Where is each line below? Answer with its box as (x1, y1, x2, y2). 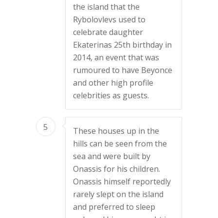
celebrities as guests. (73, 90, 149, 101)
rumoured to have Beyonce (73, 65, 172, 76)
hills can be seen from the (73, 138, 167, 149)
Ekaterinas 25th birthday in (73, 39, 172, 51)
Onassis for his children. (73, 163, 160, 175)
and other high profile (73, 77, 153, 89)
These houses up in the (73, 126, 159, 137)
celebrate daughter (73, 27, 143, 38)
